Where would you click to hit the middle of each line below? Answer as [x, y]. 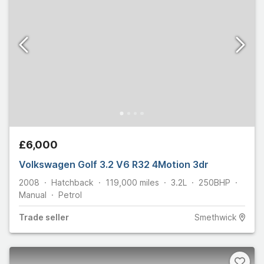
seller [56, 217]
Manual [33, 195]
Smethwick [215, 217]
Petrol [70, 195]
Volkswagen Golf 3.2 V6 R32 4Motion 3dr [114, 165]
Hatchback [72, 183]
